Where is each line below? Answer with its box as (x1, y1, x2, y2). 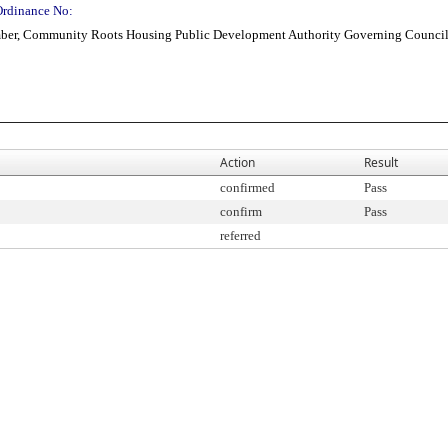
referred (220, 228, 261, 243)
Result (364, 154, 398, 171)
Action (220, 154, 255, 171)
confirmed (220, 180, 275, 195)
